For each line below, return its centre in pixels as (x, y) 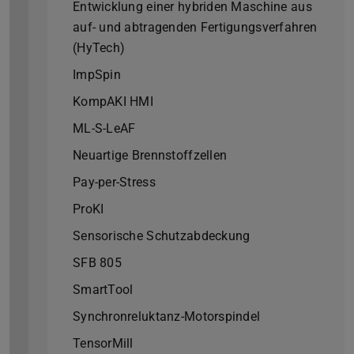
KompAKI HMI (113, 102)
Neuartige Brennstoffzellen (150, 156)
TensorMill (103, 344)
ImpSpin (97, 75)
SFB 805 (97, 263)
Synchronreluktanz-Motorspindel (167, 317)
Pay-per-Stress (114, 183)
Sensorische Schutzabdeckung (162, 236)
